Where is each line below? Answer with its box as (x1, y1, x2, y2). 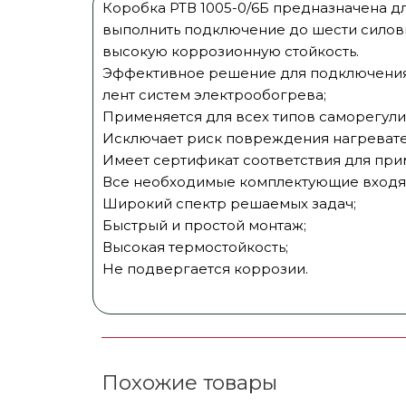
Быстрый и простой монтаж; (102, 217, 306, 235)
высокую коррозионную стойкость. (102, 43, 359, 61)
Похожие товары (101, 369, 277, 395)
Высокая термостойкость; (102, 238, 288, 256)
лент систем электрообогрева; (102, 86, 326, 104)
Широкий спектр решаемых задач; (102, 195, 356, 213)
